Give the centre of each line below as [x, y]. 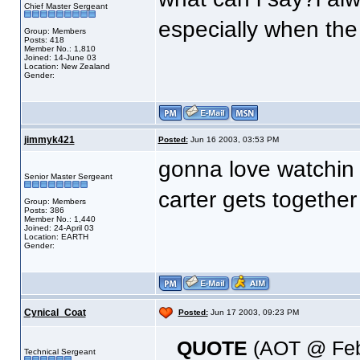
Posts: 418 [44, 40]
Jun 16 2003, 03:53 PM [233, 139]
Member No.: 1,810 [59, 49]
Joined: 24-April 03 [59, 228]
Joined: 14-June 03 [60, 57]
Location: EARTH [56, 237]
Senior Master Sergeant [68, 176]
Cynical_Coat [55, 313]
